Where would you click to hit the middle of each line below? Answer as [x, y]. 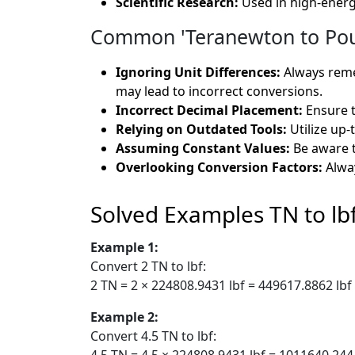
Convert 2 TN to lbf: [148, 266]
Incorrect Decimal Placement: [209, 110]
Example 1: [124, 247]
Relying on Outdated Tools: [201, 129]
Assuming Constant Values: [203, 148]
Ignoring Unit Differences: [198, 72]
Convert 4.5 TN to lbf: [153, 336]
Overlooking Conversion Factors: [219, 167]
